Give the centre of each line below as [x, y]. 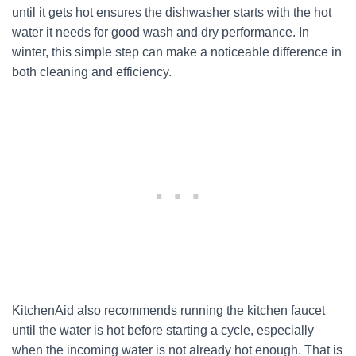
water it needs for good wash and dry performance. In [161, 32]
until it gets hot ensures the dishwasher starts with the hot [172, 12]
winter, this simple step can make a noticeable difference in [177, 52]
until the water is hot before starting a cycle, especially [163, 330]
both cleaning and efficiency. [92, 72]
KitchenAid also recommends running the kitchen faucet [168, 310]
